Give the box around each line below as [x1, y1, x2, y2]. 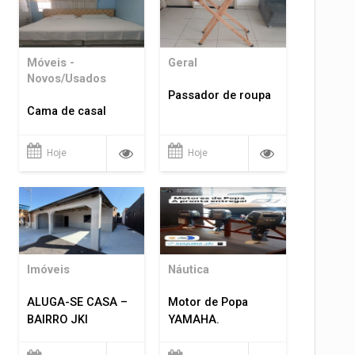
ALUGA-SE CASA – [26, 296, 128, 310]
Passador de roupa [168, 88, 272, 102]
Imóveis [26, 263, 70, 277]
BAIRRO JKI [26, 313, 88, 327]
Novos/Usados [26, 71, 106, 86]
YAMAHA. [168, 313, 220, 327]
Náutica [168, 263, 210, 277]
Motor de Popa [168, 296, 249, 310]
